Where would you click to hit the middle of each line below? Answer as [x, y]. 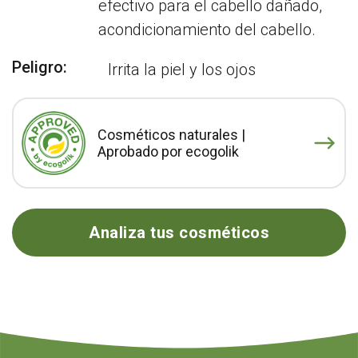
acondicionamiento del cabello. [207, 30]
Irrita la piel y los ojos [182, 70]
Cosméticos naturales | [171, 135]
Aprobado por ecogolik [168, 151]
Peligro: [40, 67]
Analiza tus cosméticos [179, 233]
